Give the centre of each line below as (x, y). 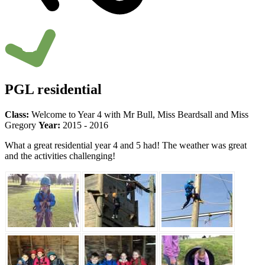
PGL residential (53, 89)
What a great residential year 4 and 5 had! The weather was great (126, 145)
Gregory (22, 125)
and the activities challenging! (61, 156)
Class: (17, 114)
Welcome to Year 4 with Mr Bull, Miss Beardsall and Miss (139, 114)
